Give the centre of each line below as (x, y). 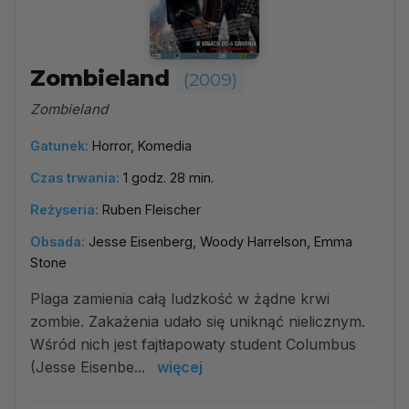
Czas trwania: (75, 178)
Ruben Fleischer (152, 210)
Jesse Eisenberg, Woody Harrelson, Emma (220, 241)
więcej (180, 367)
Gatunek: (59, 146)
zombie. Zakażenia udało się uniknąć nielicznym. (198, 321)
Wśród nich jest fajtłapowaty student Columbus (193, 344)
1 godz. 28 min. (168, 178)
